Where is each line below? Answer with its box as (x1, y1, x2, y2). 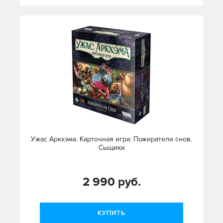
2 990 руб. (82, 175, 141, 190)
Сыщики (98, 143, 125, 152)
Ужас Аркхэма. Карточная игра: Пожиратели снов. (31, 135, 192, 144)
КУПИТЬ (98, 209, 125, 218)
